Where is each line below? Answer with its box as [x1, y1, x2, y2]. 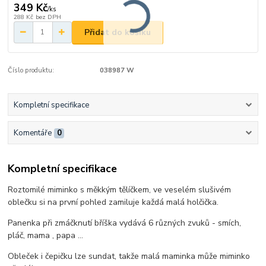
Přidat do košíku [84, 26, 151, 38]
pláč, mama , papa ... [8, 230, 84, 242]
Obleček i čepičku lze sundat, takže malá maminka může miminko [8, 251, 251, 262]
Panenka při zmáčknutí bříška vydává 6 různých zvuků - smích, [8, 217, 242, 229]
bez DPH [35, 12, 61, 21]
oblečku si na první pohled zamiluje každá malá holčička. [8, 197, 221, 208]
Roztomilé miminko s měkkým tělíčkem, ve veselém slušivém [8, 184, 232, 196]
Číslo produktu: [8, 66, 55, 75]
